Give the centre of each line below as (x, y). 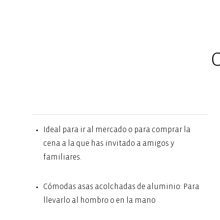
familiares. (62, 157)
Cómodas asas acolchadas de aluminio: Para (121, 186)
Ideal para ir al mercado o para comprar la (117, 129)
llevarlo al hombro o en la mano (99, 200)
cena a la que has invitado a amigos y (109, 143)
